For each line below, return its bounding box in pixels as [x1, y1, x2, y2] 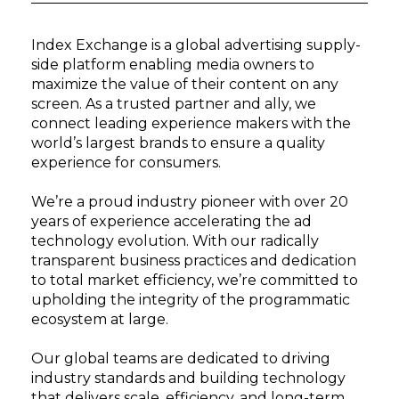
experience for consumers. [31, 153, 224, 171]
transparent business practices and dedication [31, 251, 356, 269]
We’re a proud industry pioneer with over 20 [31, 192, 348, 210]
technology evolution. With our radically [31, 232, 319, 249]
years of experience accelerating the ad [31, 212, 312, 230]
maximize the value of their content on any [31, 75, 338, 93]
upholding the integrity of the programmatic [31, 290, 350, 308]
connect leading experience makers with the [31, 114, 351, 132]
